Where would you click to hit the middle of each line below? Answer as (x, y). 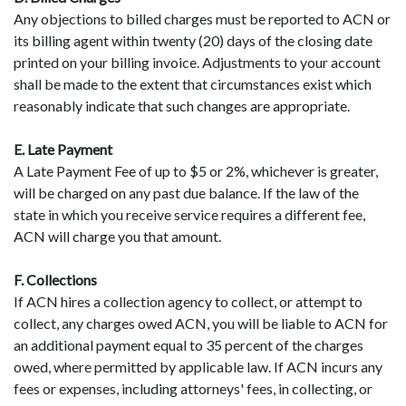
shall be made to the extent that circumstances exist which (193, 83)
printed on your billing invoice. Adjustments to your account (197, 62)
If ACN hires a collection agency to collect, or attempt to (188, 301)
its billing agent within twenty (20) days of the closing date (193, 40)
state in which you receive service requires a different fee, (189, 214)
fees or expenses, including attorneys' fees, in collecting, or (193, 388)
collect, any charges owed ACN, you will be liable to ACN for (201, 323)
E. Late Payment (63, 149)
